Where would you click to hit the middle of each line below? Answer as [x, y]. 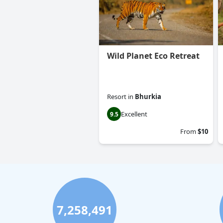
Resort [117, 97]
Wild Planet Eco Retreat [153, 56]
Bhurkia [148, 97]
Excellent [134, 114]
